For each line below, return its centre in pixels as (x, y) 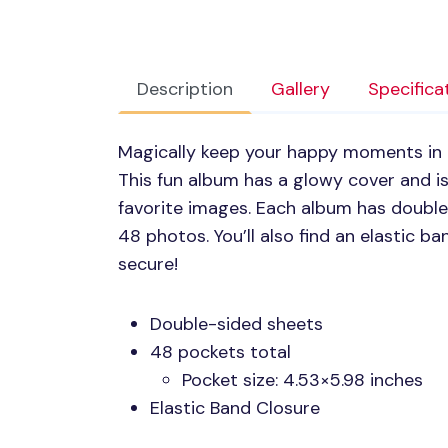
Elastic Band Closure (235, 408)
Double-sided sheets (236, 324)
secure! (148, 264)
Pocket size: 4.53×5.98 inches (302, 380)
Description (185, 89)
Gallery (300, 89)
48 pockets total (220, 352)
